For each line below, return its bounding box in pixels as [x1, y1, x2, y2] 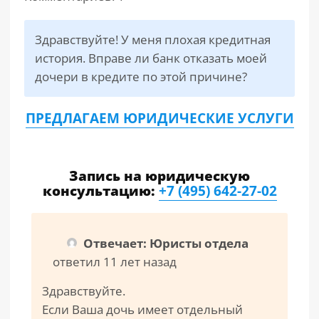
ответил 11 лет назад [53, 253, 177, 270]
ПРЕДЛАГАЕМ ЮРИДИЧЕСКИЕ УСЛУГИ [25, 109, 294, 127]
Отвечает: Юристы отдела [83, 235, 249, 251]
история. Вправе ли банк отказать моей [35, 50, 267, 66]
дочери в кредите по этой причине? [35, 68, 247, 85]
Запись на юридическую [69, 167, 250, 185]
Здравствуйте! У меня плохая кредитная [35, 31, 271, 48]
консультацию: [42, 182, 159, 200]
